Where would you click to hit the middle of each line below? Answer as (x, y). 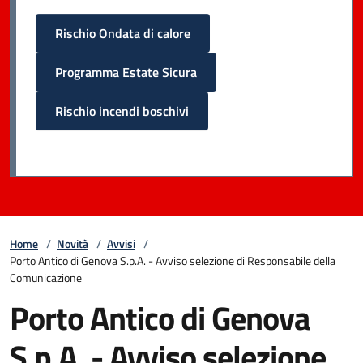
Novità (73, 243)
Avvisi (121, 243)
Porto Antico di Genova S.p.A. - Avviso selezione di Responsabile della (173, 261)
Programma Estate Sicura (126, 72)
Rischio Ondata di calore (123, 33)
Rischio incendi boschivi (122, 111)
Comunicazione (46, 278)
